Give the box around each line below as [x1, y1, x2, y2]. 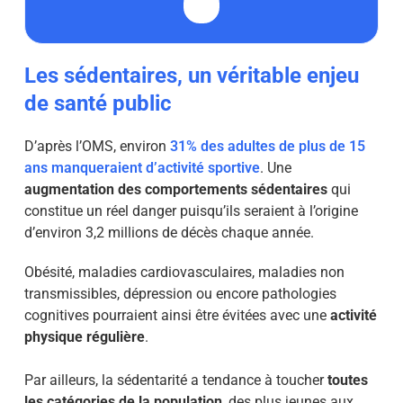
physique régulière [23, 328, 145, 345]
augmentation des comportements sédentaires [23, 181, 327, 198]
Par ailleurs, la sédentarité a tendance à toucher [23, 372, 327, 389]
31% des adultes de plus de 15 [169, 138, 365, 155]
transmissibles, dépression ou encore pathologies [23, 285, 336, 302]
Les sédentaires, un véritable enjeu [23, 63, 359, 88]
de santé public [23, 91, 172, 116]
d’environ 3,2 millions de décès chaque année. [23, 224, 314, 241]
